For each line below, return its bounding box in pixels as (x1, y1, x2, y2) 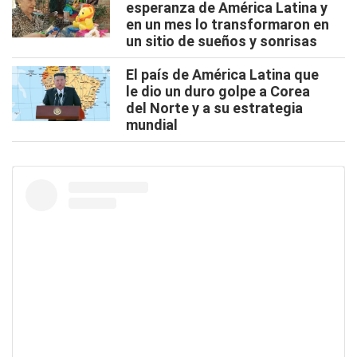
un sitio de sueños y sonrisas (126, 33, 317, 49)
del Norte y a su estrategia (126, 100, 303, 116)
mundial (126, 116, 178, 133)
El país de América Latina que (126, 66, 319, 83)
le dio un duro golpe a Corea (126, 83, 310, 100)
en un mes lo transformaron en (126, 16, 329, 33)
